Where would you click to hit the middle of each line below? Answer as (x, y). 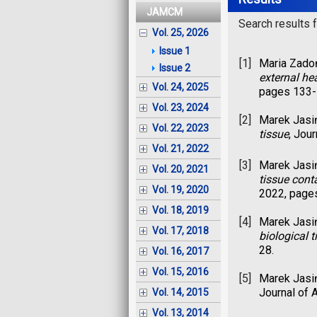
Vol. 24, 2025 (180, 87)
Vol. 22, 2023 (180, 128)
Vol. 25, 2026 (180, 33)
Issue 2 (175, 68)
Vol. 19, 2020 (180, 190)
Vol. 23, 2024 (180, 108)
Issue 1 (175, 51)
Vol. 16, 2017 (180, 252)
